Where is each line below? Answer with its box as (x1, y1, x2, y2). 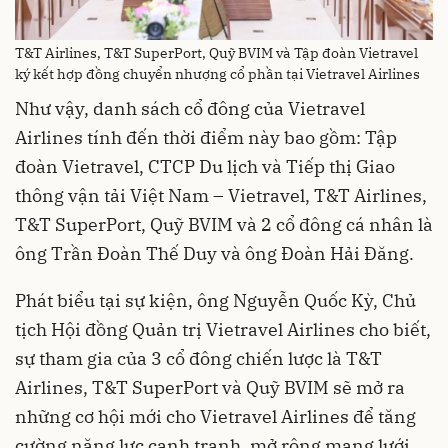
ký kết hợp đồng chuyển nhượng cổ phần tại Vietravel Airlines (15, 65, 420, 84)
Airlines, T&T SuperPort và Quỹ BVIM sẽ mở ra (15, 376, 405, 400)
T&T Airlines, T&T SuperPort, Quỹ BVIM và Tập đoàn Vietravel (15, 44, 418, 63)
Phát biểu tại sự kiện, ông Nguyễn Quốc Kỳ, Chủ (15, 289, 416, 313)
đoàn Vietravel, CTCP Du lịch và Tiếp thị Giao (15, 155, 395, 179)
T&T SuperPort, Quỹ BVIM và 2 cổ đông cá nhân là (15, 213, 433, 237)
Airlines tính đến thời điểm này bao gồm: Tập (15, 126, 397, 150)
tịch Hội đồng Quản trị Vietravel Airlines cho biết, (15, 318, 431, 342)
